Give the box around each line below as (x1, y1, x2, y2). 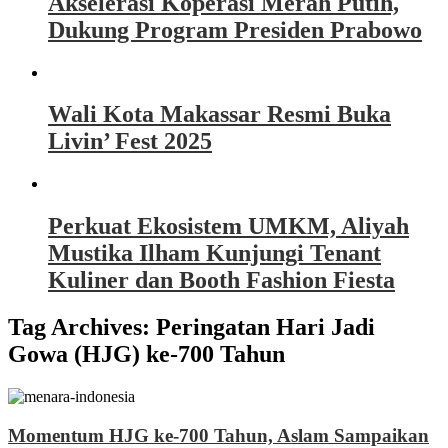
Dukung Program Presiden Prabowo (48, 16, 422, 43)
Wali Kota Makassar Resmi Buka (48, 101, 391, 128)
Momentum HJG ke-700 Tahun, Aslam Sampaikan (8, 424, 429, 446)
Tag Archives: (8, 314, 156, 341)
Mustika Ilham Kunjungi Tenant (48, 240, 381, 267)
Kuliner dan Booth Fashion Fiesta (48, 267, 395, 294)
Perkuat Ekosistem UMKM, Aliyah (48, 213, 409, 240)
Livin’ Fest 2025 (48, 128, 212, 155)
